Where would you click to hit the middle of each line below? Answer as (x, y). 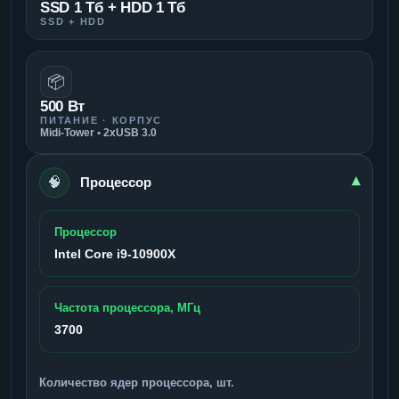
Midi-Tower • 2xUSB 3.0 (98, 132)
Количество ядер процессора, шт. (137, 382)
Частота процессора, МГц (127, 307)
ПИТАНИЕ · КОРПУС (102, 120)
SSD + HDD (73, 21)
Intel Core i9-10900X (115, 253)
